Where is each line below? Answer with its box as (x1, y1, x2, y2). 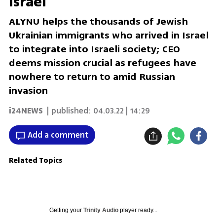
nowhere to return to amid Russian (8, 70, 175, 84)
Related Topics (8, 155, 62, 166)
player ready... (118, 206, 157, 214)
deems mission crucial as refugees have (8, 56, 196, 71)
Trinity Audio (83, 206, 118, 214)
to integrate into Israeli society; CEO (8, 42, 180, 57)
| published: (44, 105, 91, 117)
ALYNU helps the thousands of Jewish (8, 14, 188, 29)
